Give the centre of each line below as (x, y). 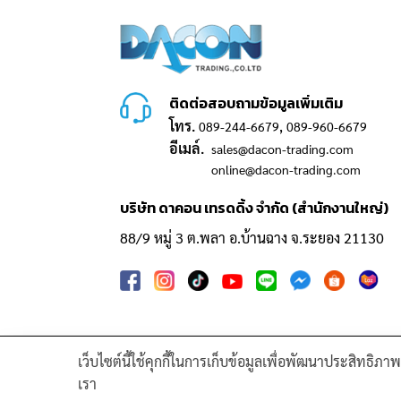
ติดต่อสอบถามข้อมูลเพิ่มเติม (256, 103)
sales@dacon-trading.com (283, 149)
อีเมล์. (187, 149)
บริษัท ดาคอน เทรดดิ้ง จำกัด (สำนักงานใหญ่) (255, 208)
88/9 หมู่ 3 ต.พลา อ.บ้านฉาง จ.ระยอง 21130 (252, 238)
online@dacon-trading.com (286, 170)
